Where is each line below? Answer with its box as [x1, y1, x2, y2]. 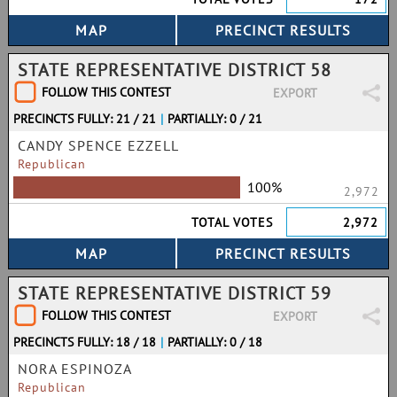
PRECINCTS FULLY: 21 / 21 [13, 111, 156, 127]
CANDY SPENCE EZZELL [18, 136, 179, 154]
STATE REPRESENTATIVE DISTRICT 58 [18, 58, 331, 82]
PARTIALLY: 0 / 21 [167, 111, 263, 127]
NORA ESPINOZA [18, 360, 132, 378]
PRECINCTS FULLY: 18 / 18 [13, 334, 156, 350]
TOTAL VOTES [191, 214, 274, 230]
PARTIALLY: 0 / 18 [167, 334, 263, 350]
